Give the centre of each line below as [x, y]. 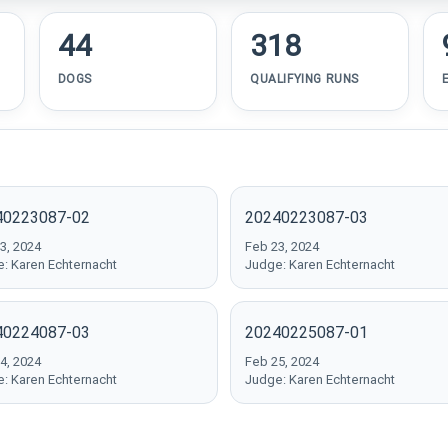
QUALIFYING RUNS [304, 79]
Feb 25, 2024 [282, 361]
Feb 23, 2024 [282, 246]
